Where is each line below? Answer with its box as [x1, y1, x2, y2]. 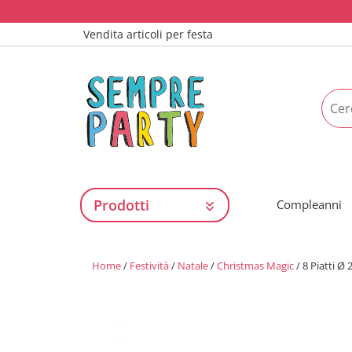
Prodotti [93, 196, 149, 215]
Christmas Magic [217, 258, 294, 273]
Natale [178, 258, 208, 273]
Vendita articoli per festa [83, 27, 213, 42]
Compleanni [277, 196, 342, 213]
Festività [130, 258, 169, 273]
